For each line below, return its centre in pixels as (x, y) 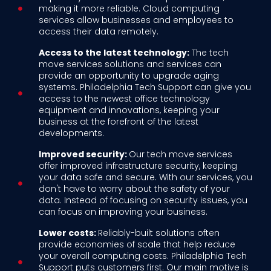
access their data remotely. (98, 32)
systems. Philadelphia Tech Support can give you (145, 87)
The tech (209, 53)
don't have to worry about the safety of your (134, 189)
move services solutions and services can (130, 64)
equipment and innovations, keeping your (129, 110)
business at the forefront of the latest (118, 122)
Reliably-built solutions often (158, 233)
